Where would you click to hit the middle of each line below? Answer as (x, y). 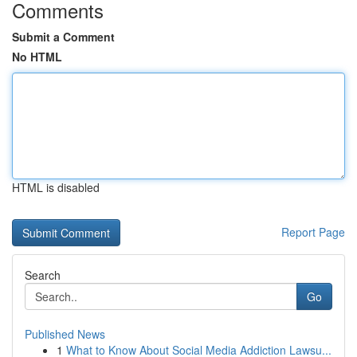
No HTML (37, 57)
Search (43, 275)
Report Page (313, 232)
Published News (65, 334)
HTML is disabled (56, 187)
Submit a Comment (63, 37)
